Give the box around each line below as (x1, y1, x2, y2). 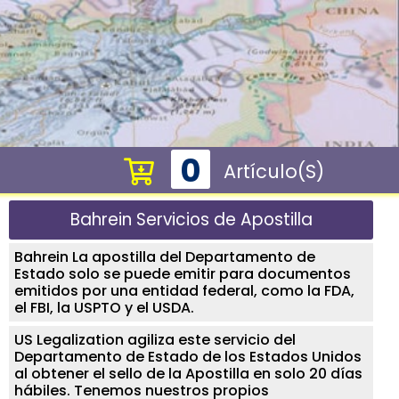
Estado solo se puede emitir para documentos (14, 263, 352, 284)
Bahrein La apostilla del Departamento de (14, 246, 316, 267)
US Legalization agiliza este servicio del (14, 329, 297, 350)
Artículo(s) (224, 158, 325, 184)
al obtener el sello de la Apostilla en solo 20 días (14, 362, 363, 384)
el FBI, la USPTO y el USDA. (14, 297, 195, 318)
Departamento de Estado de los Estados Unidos (14, 346, 362, 367)
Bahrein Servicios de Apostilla (69, 207, 313, 232)
